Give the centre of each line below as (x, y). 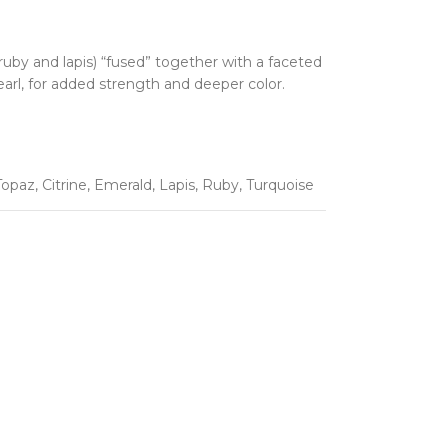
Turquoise (280, 185)
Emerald (123, 185)
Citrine (64, 185)
